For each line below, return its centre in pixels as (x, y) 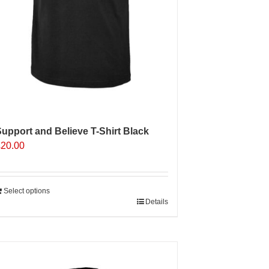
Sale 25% (141, 260)
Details (156, 201)
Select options (26, 191)
